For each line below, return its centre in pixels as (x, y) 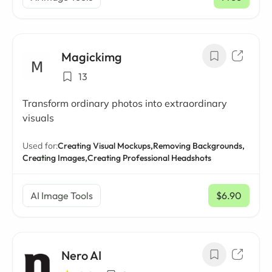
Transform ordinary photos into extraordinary (125, 103)
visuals (38, 118)
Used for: (40, 146)
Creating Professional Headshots (149, 158)
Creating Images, (55, 158)
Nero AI (81, 255)
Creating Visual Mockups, (105, 146)
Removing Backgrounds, (199, 146)
